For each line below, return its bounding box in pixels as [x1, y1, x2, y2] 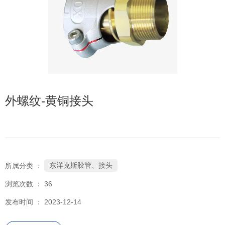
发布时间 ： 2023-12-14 [5, 197, 81, 206]
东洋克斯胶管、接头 [49, 161, 113, 170]
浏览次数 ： [5, 179, 44, 188]
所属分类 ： [5, 161, 42, 170]
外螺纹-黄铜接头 [5, 93, 93, 107]
